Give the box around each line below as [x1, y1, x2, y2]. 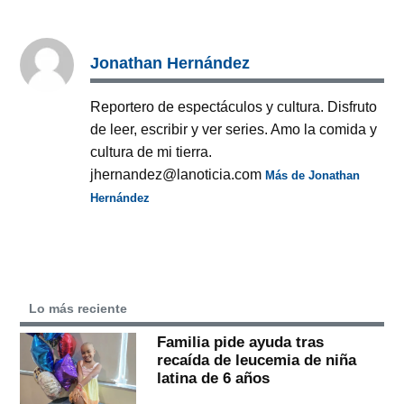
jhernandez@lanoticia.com [90, 165, 266, 182]
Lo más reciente [29, 300, 128, 316]
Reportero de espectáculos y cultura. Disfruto [90, 97, 378, 115]
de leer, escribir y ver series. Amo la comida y [90, 120, 378, 137]
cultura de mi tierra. [90, 142, 213, 160]
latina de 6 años [156, 368, 270, 387]
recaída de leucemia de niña [156, 350, 356, 369]
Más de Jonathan [265, 168, 361, 182]
